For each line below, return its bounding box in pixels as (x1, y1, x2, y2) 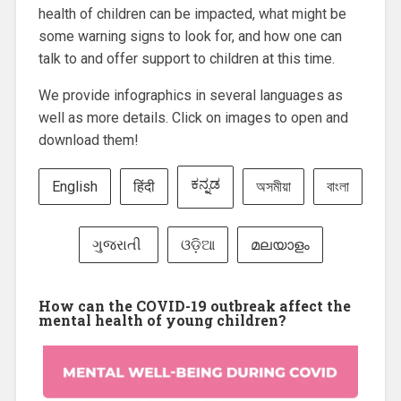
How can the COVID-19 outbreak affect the (38, 295, 351, 315)
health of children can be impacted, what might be (38, 4, 346, 22)
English (52, 178, 98, 196)
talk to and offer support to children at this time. (38, 49, 335, 67)
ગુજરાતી (91, 235, 145, 253)
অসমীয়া (256, 178, 291, 196)
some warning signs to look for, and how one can (38, 27, 342, 45)
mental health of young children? (38, 310, 286, 329)
